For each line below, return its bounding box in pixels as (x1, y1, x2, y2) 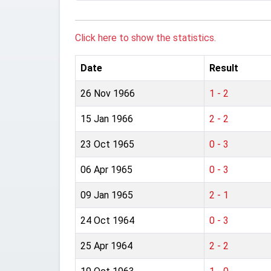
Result (209, 62, 238, 74)
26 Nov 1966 (80, 88, 135, 99)
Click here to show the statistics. (75, 32, 216, 44)
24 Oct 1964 (80, 215, 134, 226)
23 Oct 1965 (80, 139, 134, 150)
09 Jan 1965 (80, 189, 133, 201)
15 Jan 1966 (80, 113, 133, 125)
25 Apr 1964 (80, 240, 132, 252)
